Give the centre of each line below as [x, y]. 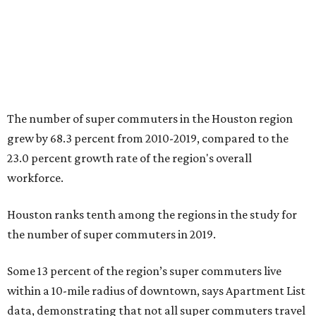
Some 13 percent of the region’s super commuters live [144, 271]
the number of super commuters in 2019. [111, 234]
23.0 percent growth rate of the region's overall [129, 158]
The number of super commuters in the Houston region [150, 119]
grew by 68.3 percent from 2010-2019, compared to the [148, 138]
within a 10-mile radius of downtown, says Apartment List [156, 291]
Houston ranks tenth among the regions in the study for [152, 214]
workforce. [35, 178]
